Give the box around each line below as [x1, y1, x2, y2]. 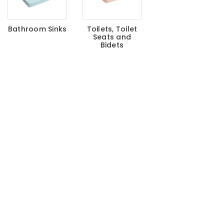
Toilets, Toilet [86, 23, 137, 34]
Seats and [92, 31, 131, 42]
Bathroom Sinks [7, 23, 67, 34]
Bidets [100, 39, 124, 50]
